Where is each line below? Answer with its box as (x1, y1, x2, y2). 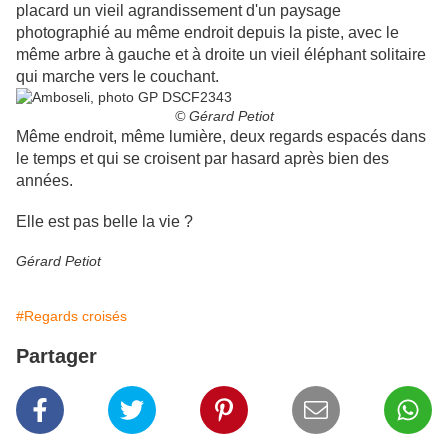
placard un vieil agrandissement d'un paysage (16, 2, 341, 20)
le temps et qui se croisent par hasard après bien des (16, 150, 389, 168)
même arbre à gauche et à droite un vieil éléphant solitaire (16, 46, 426, 64)
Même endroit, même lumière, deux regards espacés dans (16, 128, 426, 146)
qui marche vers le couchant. (16, 68, 219, 86)
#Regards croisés (16, 308, 127, 325)
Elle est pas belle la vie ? (16, 213, 193, 231)
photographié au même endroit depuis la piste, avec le (16, 24, 399, 42)
